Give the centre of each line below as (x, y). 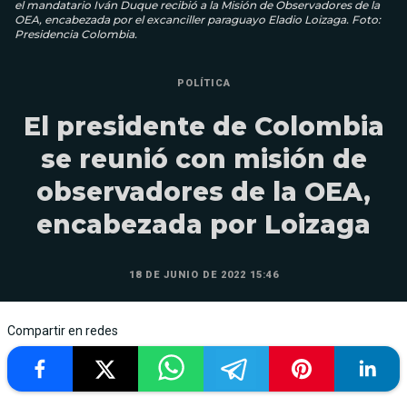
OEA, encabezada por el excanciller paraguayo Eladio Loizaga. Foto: (198, 20)
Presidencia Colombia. (76, 35)
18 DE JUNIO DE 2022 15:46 (203, 275)
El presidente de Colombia (203, 127)
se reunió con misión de (203, 159)
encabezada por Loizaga (203, 225)
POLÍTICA (203, 84)
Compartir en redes (63, 331)
